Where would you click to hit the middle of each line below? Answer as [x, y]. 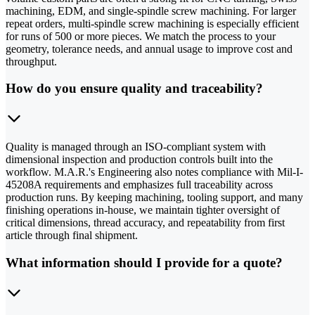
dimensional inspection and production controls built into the [139, 160]
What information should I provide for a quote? [144, 262]
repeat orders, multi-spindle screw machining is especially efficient [152, 23]
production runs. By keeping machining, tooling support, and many [154, 198]
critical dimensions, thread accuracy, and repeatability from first [145, 223]
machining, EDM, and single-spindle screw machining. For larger [151, 11]
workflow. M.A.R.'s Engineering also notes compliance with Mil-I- [154, 172]
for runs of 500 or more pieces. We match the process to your [141, 36]
